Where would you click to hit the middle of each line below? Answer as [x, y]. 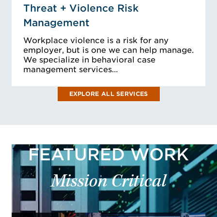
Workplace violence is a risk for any [96, 41]
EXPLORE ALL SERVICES [108, 94]
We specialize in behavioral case [89, 60]
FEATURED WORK [108, 155]
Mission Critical [108, 183]
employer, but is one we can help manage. [108, 50]
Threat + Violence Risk [81, 8]
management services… [71, 70]
